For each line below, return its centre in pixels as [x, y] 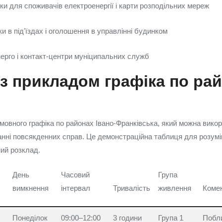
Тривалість [132, 188]
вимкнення [30, 188]
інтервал [76, 188]
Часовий [75, 175]
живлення [175, 188]
